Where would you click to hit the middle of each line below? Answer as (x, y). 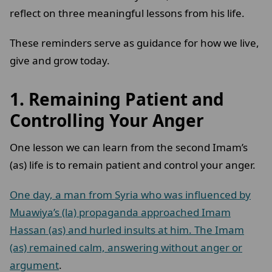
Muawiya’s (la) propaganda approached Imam (120, 212)
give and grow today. (61, 61)
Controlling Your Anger (107, 121)
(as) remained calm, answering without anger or (126, 248)
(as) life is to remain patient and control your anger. (135, 165)
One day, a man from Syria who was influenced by (130, 195)
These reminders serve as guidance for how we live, (134, 43)
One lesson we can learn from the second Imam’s (129, 148)
